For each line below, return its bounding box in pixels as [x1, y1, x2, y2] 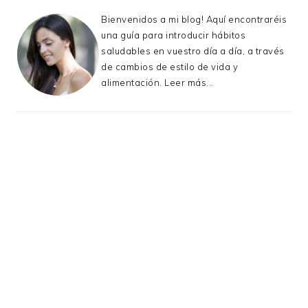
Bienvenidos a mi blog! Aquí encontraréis [101, 14, 287, 25]
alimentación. [101, 77, 165, 89]
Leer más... [164, 77, 214, 89]
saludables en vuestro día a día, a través [101, 45, 285, 57]
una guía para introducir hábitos [101, 30, 246, 41]
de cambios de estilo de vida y [101, 61, 239, 73]
